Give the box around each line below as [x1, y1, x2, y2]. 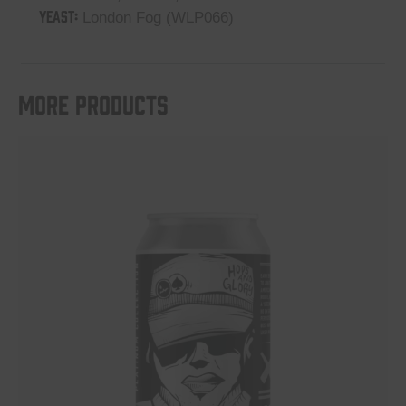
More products [18, 87, 169, 118]
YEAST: [39, 5, 78, 24]
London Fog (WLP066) [78, 8, 234, 26]
